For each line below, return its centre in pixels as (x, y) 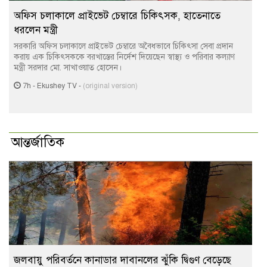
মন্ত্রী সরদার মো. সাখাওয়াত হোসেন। (68, 68)
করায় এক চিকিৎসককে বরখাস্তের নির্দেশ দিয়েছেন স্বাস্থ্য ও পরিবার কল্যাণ (124, 57)
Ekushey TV (57, 86)
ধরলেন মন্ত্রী (36, 30)
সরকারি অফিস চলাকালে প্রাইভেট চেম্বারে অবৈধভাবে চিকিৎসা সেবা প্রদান (123, 46)
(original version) (110, 86)
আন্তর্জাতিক (38, 142)
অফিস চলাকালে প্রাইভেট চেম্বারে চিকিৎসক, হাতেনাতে (117, 16)
